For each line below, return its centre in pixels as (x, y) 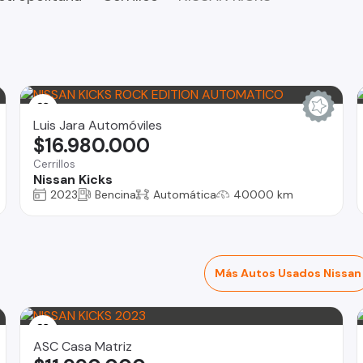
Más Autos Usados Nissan (288, 273)
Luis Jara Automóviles (97, 125)
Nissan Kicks (73, 179)
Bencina (115, 194)
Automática (184, 194)
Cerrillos (54, 164)
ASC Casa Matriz (82, 346)
